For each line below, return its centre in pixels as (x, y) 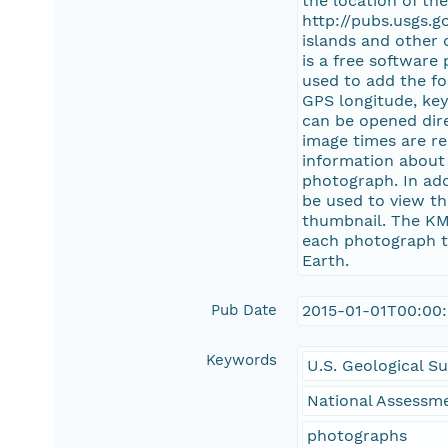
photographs (357, 436)
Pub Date (244, 310)
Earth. (326, 261)
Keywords (242, 360)
